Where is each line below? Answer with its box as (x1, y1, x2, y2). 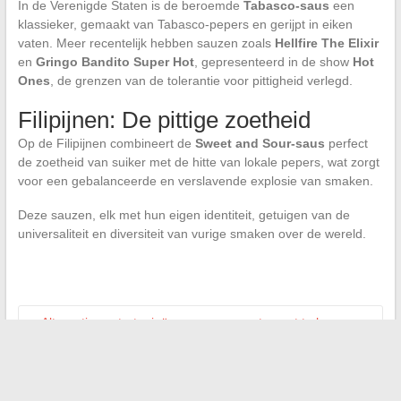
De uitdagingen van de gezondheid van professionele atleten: (25, 369, 373, 384)
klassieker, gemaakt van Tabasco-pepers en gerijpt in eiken (17, 17, 353, 32)
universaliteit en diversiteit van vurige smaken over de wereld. (17, 226, 366, 242)
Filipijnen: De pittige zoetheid (17, 107, 311, 134)
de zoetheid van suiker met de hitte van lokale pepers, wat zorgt (17, 155, 380, 170)
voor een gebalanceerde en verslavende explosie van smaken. (17, 174, 373, 189)
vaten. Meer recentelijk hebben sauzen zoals (17, 36, 275, 51)
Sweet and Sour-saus (194, 136, 325, 151)
